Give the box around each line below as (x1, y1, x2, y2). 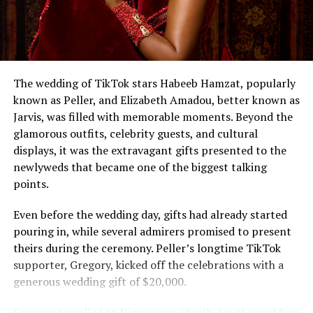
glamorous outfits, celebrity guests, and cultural (13, 126, 258, 142)
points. (13, 176, 49, 192)
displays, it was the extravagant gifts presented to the (13, 143, 286, 159)
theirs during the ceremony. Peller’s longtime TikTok (13, 240, 281, 256)
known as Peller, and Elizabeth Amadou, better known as (13, 92, 300, 108)
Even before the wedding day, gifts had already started (13, 207, 287, 223)
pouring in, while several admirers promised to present (13, 224, 291, 240)
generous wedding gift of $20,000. (13, 274, 187, 290)
